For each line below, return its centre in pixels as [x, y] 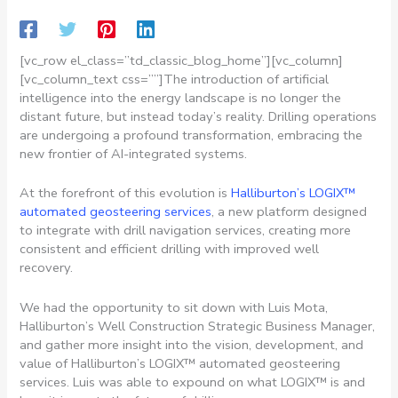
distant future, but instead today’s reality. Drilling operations [199, 116]
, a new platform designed [290, 212]
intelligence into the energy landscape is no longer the [181, 97]
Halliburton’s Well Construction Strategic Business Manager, [198, 326]
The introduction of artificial [247, 79]
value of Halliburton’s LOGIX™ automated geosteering [180, 363]
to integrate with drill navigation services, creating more [186, 231]
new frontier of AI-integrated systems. [135, 153]
